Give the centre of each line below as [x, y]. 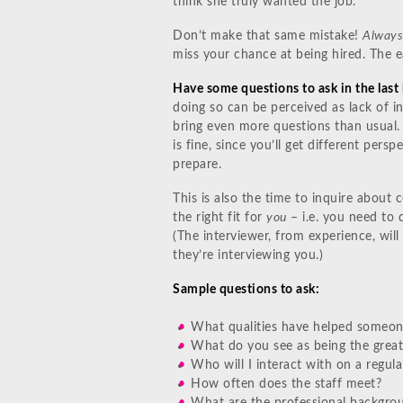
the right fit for [219, 217]
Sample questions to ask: [246, 289]
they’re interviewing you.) [248, 255]
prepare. [197, 164]
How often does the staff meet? [286, 384]
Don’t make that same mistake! [268, 36]
